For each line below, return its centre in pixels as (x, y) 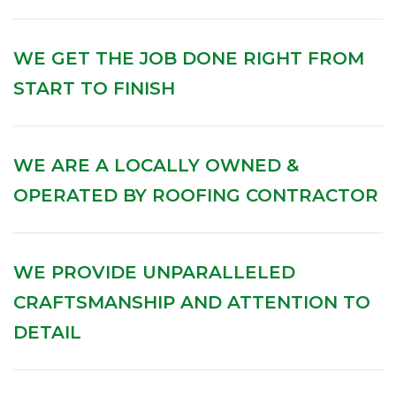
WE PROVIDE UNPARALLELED (154, 273)
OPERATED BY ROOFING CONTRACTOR (196, 196)
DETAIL (47, 333)
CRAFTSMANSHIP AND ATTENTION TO (192, 303)
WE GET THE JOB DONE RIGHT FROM (189, 59)
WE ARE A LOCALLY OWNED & (156, 166)
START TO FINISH (94, 89)
